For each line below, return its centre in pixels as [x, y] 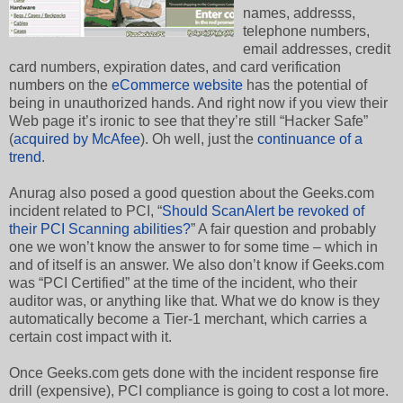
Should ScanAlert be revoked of [263, 210]
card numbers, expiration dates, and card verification [175, 67]
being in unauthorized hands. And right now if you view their [198, 103]
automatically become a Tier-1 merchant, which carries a [188, 318]
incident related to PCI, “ [85, 210]
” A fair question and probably [283, 228]
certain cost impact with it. [90, 336]
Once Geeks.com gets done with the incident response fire [194, 372]
